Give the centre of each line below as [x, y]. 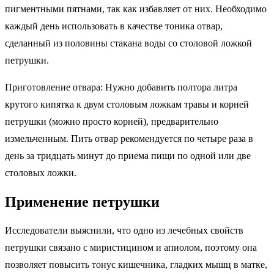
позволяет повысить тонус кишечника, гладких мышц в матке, [136, 265]
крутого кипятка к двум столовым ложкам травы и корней [127, 104]
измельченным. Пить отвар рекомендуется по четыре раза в [129, 138]
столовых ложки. [41, 172]
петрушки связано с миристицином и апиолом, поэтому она [131, 248]
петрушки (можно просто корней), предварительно [112, 121]
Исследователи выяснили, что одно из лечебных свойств [124, 231]
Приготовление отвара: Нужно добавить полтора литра [121, 87]
